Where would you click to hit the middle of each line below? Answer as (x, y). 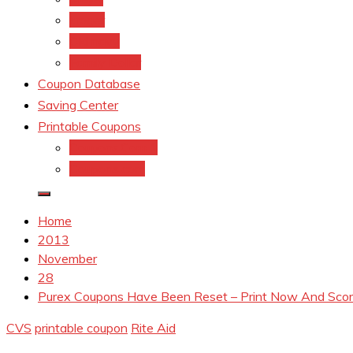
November (67, 258)
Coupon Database (89, 84)
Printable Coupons (89, 126)
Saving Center (78, 105)
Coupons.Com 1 (113, 147)
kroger (87, 20)
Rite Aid (153, 328)
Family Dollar (105, 62)
